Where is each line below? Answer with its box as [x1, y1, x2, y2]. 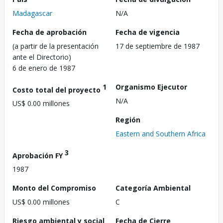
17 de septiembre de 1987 [115, 41, 200, 51]
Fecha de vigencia [115, 27, 180, 37]
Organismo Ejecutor [115, 82, 187, 92]
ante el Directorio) [12, 52, 71, 62]
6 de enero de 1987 [12, 63, 75, 73]
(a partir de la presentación [12, 41, 99, 51]
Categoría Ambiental [115, 183, 191, 193]
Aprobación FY [12, 150, 65, 160]
